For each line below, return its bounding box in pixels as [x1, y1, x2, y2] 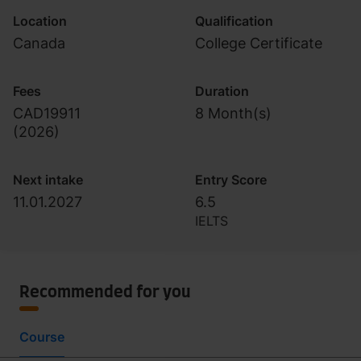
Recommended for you [19, 284, 191, 301]
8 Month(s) [195, 105, 272, 122]
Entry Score [195, 172, 267, 188]
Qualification [195, 13, 273, 29]
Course [19, 329, 64, 345]
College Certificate [195, 35, 322, 52]
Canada [13, 35, 65, 52]
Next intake [13, 172, 83, 188]
